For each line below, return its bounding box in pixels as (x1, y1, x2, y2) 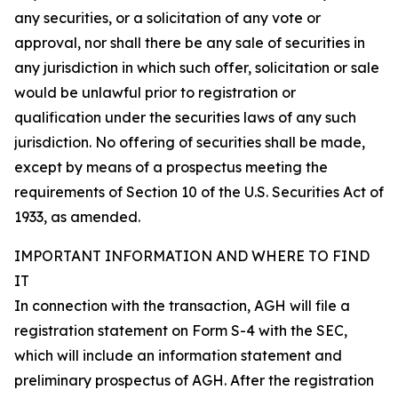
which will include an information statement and (14, 346, 342, 364)
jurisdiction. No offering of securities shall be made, (14, 132, 365, 151)
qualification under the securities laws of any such (14, 107, 356, 126)
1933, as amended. (14, 207, 140, 226)
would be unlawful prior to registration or (14, 83, 296, 101)
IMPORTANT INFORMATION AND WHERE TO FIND (14, 246, 370, 265)
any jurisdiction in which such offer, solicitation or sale (14, 58, 379, 76)
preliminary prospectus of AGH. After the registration (14, 370, 374, 389)
